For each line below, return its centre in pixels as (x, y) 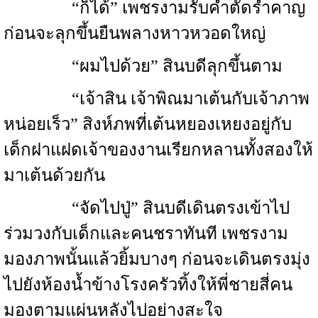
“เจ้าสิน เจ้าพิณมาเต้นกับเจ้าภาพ (157, 99)
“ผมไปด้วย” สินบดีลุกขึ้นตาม (143, 66)
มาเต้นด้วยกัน (54, 175)
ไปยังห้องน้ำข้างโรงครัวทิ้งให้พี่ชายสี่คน (148, 285)
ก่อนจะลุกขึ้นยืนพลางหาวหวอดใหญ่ (135, 33)
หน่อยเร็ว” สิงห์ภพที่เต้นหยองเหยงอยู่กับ (148, 124)
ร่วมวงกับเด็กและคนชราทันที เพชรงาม (146, 234)
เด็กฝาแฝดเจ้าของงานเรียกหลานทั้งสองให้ (158, 150)
